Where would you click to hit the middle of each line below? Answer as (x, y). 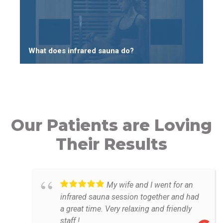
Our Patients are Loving (111, 125)
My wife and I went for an (150, 185)
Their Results (111, 144)
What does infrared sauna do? (81, 51)
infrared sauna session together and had (130, 197)
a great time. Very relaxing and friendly (126, 209)
